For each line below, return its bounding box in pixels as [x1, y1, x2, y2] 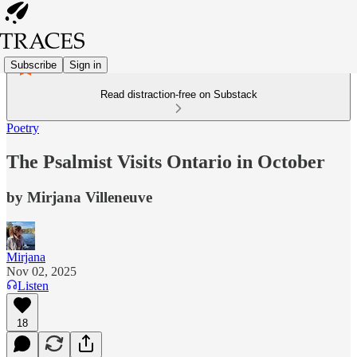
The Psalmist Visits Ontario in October [6, 151, 325, 172]
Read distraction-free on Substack [100, 88, 257, 100]
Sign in [69, 58, 101, 71]
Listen [18, 278, 49, 292]
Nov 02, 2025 [6, 264, 76, 278]
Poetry [6, 121, 39, 135]
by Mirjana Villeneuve [6, 188, 152, 206]
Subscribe [10, 58, 57, 71]
